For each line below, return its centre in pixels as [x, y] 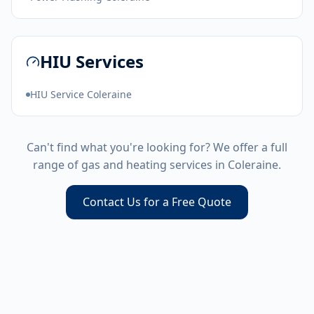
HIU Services [92, 61]
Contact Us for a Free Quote [157, 202]
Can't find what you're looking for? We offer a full [157, 147]
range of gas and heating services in [130, 165]
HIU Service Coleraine [81, 94]
